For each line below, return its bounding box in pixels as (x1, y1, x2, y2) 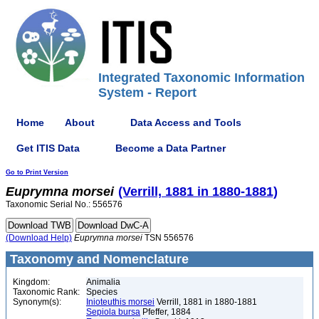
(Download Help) (6, 233, 72, 243)
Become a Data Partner (115, 142, 226, 154)
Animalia (86, 277, 120, 287)
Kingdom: (13, 277, 50, 287)
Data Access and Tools (130, 116, 241, 128)
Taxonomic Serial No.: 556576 (6, 199, 122, 209)
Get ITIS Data (16, 142, 80, 154)
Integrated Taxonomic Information (98, 70, 305, 85)
